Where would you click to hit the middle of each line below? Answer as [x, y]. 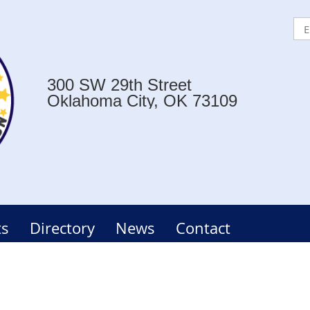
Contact [203, 228]
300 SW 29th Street [119, 85]
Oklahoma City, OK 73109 [142, 101]
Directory [62, 228]
